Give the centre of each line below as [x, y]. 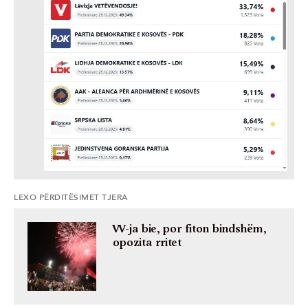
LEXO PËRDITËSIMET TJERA [71, 198]
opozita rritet [147, 243]
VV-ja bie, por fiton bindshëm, [189, 229]
